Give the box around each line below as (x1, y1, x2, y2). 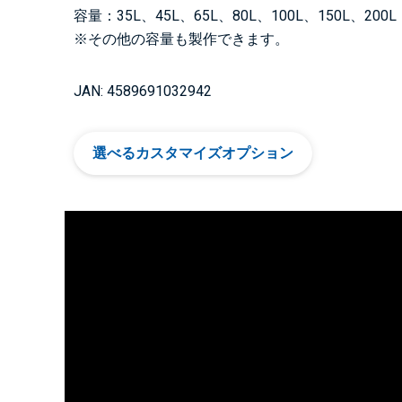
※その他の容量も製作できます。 (74, 30, 289, 48)
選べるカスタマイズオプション (92, 144, 293, 162)
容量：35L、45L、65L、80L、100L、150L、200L (74, 6, 397, 24)
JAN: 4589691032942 (74, 82, 212, 100)
